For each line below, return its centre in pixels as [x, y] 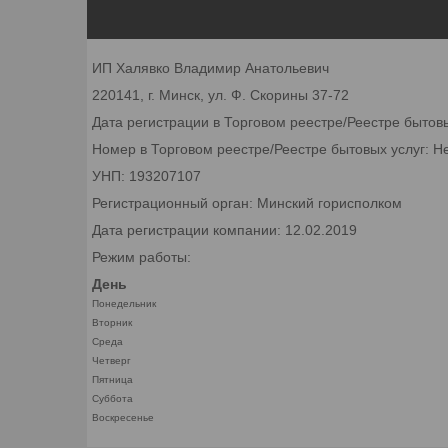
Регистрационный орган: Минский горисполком [247, 202]
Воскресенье [123, 417]
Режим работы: [141, 256]
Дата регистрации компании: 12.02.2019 [224, 229]
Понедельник [124, 303]
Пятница [112, 379]
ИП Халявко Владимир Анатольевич [210, 67]
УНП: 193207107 [146, 175]
